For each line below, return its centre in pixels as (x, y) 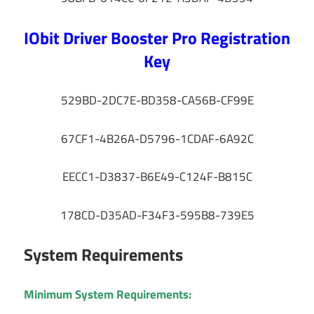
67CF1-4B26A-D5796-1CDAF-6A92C (157, 138)
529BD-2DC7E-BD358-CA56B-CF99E (157, 101)
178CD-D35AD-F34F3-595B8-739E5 (157, 215)
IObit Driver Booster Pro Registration (157, 37)
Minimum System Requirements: (108, 294)
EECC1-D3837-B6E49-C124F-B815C (157, 177)
